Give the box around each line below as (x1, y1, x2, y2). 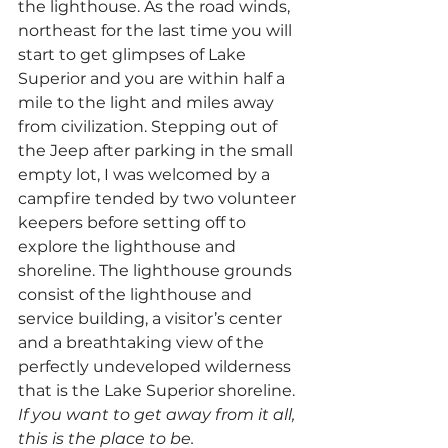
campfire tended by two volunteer (18, 188, 300, 208)
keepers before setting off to (18, 212, 250, 232)
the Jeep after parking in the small (18, 140, 297, 160)
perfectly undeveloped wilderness (18, 356, 295, 376)
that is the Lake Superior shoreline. (18, 380, 295, 400)
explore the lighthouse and (18, 236, 240, 256)
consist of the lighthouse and (18, 284, 256, 304)
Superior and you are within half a (18, 68, 289, 88)
